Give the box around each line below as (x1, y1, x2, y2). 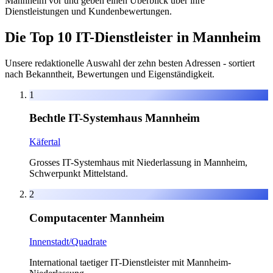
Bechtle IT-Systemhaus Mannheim (29, 112, 200, 125)
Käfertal (29, 136, 60, 147)
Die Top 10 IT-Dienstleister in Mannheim (5, 29, 261, 45)
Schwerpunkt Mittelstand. (29, 168, 128, 179)
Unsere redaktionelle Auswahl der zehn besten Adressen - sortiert (5, 57, 255, 68)
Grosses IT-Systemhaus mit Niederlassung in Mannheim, (29, 157, 247, 168)
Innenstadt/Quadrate (29, 236, 107, 247)
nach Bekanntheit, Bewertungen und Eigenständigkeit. (5, 68, 214, 79)
